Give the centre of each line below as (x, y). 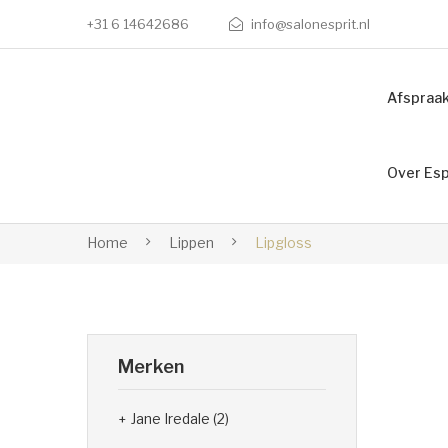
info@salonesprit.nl (310, 24)
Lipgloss (282, 242)
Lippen (191, 242)
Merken (151, 366)
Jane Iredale (170, 418)
